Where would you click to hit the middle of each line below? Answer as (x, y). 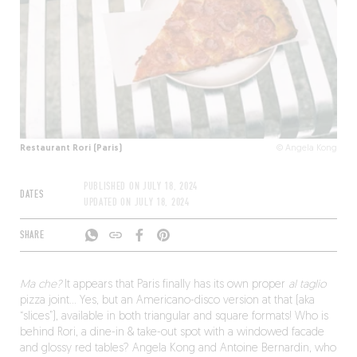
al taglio (307, 285)
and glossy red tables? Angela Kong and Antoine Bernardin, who (178, 349)
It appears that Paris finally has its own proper (175, 285)
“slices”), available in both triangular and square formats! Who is (174, 317)
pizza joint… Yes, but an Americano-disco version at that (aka (167, 301)
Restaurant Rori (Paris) (71, 149)
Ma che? (40, 285)
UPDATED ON (109, 202)
